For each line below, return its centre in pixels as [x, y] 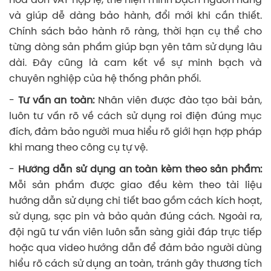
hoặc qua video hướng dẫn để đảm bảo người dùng [135, 249]
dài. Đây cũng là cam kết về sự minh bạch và [135, 64]
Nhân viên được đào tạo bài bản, [178, 101]
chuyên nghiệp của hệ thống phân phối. [105, 79]
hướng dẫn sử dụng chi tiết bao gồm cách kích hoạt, [135, 201]
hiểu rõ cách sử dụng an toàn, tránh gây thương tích [135, 264]
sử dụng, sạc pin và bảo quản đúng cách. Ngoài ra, [135, 217]
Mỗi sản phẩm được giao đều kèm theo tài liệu [135, 186]
